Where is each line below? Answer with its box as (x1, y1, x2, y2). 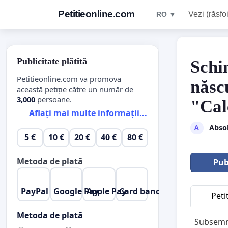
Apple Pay (86, 185, 126, 197)
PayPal (20, 185, 48, 197)
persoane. (35, 94, 72, 104)
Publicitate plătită (17, 56, 87, 66)
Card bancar (119, 185, 169, 197)
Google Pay (53, 185, 99, 197)
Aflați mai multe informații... (27, 107, 147, 119)
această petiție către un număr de (17, 83, 133, 94)
